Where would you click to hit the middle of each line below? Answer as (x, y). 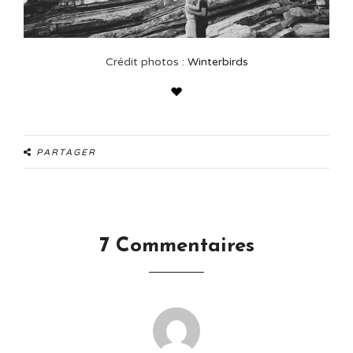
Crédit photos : (146, 62)
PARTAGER (66, 153)
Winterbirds (217, 62)
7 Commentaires (176, 247)
